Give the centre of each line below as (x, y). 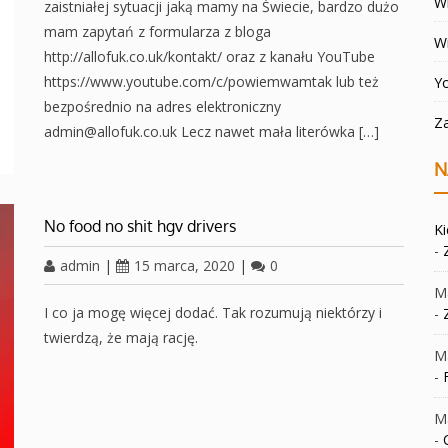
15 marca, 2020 (184, 265)
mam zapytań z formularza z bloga (157, 31)
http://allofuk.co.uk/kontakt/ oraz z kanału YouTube (209, 56)
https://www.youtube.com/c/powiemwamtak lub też (211, 81)
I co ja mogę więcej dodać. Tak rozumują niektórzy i (213, 312)
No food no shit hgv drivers (140, 226)
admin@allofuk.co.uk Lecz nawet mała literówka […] (211, 131)
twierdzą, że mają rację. (125, 337)
